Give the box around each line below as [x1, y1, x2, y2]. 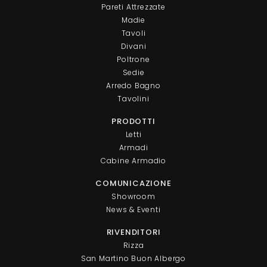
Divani [120, 41, 147, 51]
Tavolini [117, 93, 150, 104]
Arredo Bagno [106, 80, 161, 91]
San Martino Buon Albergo [80, 253, 187, 263]
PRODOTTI [111, 115, 156, 127]
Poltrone [117, 54, 150, 64]
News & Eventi [106, 204, 161, 215]
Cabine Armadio [100, 155, 167, 166]
